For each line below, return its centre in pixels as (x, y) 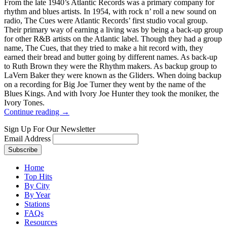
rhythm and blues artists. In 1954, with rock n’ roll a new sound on (110, 11)
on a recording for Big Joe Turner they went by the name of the (105, 84)
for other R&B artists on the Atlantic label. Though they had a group (113, 39)
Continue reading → (37, 111)
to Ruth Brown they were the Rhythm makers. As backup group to (110, 66)
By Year (37, 195)
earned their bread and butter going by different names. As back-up (111, 57)
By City (37, 185)
